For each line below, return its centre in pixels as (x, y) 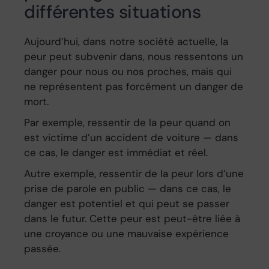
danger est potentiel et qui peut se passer (127, 204)
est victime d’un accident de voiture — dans (131, 138)
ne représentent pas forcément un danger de (134, 87)
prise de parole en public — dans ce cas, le (128, 189)
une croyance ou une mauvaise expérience (127, 234)
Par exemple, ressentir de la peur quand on (128, 123)
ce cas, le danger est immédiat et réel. (116, 153)
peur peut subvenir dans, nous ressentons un (134, 57)
